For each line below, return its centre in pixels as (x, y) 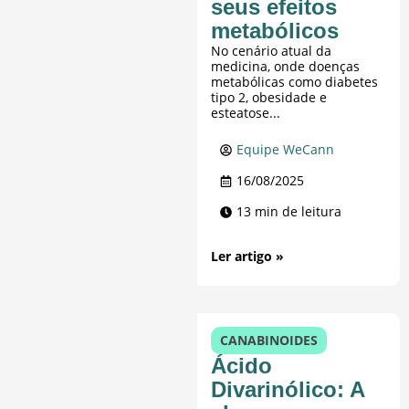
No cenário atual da (272, 51)
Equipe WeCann (286, 150)
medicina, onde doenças (286, 67)
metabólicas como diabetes (295, 82)
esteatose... (246, 113)
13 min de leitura (289, 212)
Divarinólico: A (288, 390)
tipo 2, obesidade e (269, 98)
